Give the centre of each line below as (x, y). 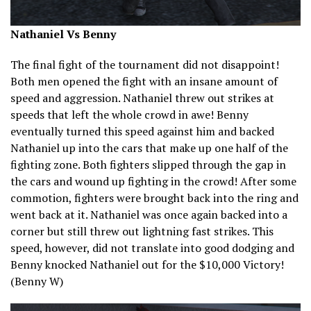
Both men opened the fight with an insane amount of (144, 82)
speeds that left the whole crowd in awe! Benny (129, 115)
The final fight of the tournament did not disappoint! (145, 65)
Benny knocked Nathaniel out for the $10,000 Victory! (147, 265)
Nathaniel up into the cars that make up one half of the (149, 148)
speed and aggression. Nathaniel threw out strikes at (142, 98)
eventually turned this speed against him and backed (142, 132)
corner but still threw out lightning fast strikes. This (142, 232)
